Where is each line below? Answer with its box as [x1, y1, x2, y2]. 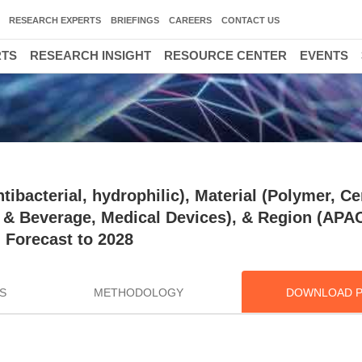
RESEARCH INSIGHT [30, 48, 151, 62]
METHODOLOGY [93, 286, 183, 299]
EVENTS [300, 48, 348, 62]
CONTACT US [221, 15, 280, 25]
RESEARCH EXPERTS [9, 15, 101, 25]
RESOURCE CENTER [164, 48, 287, 62]
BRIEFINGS [111, 15, 159, 25]
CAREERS [169, 15, 212, 25]
